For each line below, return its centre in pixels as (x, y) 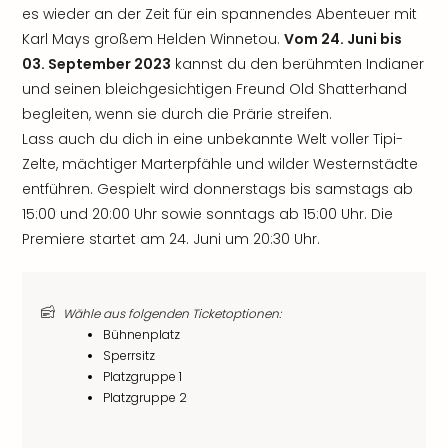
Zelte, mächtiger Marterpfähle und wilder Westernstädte (220, 164)
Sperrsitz (129, 355)
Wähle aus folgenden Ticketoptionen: (172, 313)
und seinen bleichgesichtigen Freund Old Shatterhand (214, 89)
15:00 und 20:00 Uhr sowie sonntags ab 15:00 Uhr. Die (207, 214)
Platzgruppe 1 (142, 376)
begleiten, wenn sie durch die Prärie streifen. (177, 114)
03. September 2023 (96, 64)
